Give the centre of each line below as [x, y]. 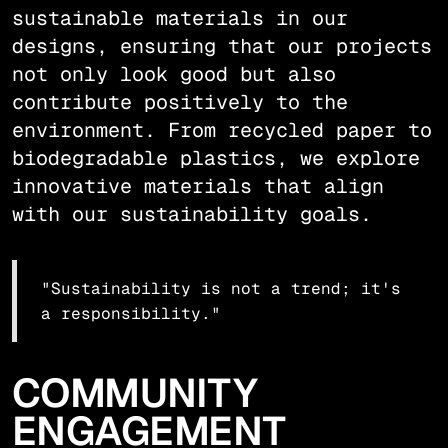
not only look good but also [174, 74]
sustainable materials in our [180, 18]
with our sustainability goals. [192, 214]
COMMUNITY [135, 393]
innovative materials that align [198, 186]
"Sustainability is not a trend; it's [220, 289]
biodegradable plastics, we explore [216, 158]
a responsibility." [130, 314]
